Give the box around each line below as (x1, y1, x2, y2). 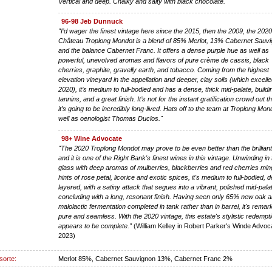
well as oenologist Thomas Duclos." (58, 114, 163, 122)
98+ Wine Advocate (61, 134, 123, 142)
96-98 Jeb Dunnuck (61, 17, 123, 25)
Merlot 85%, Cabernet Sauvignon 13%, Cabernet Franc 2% (58, 254, 233, 262)
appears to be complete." (58, 222, 132, 229)
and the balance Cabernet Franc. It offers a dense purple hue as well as (58, 46, 270, 54)
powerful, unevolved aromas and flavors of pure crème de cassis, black (58, 56, 270, 64)
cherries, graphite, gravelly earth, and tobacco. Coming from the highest (58, 66, 270, 73)
